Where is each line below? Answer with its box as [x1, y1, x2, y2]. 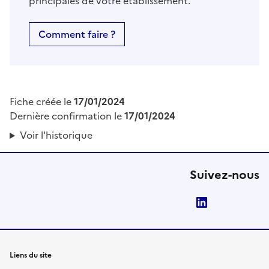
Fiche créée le [10, 94, 74, 109]
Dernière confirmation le [10, 109, 124, 124]
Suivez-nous [190, 166, 259, 184]
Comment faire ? [38, 27, 115, 42]
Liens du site [10, 250, 52, 261]
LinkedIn [214, 195, 254, 210]
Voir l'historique [19, 128, 92, 143]
